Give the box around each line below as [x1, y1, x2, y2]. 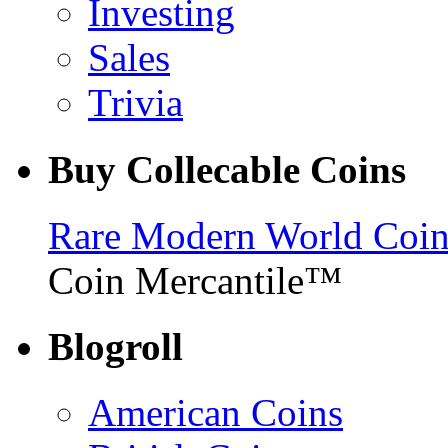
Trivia [88, 81, 183, 125]
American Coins [88, 391, 343, 435]
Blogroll [48, 325, 183, 369]
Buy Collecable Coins [48, 147, 406, 191]
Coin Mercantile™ [48, 258, 342, 302]
